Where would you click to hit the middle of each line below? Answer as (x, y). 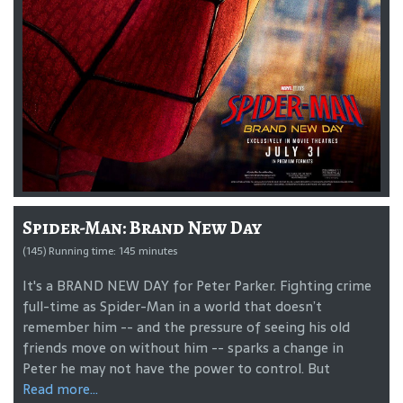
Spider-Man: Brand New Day (142, 227)
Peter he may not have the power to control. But (176, 368)
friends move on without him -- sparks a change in (183, 347)
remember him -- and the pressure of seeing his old (186, 327)
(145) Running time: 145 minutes (100, 251)
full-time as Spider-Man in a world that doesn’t (172, 306)
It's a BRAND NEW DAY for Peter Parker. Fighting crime (197, 285)
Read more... (60, 389)
